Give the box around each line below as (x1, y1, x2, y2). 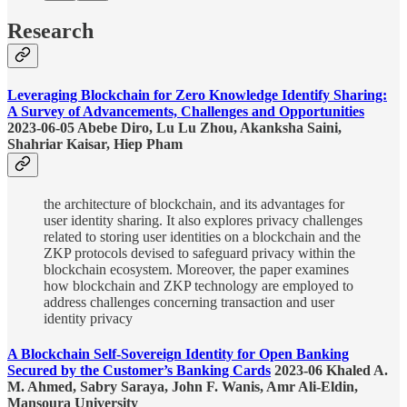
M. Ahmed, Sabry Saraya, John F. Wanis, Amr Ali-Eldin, (7, 379, 358, 395)
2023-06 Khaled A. (271, 362, 388, 379)
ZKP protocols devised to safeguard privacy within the (44, 245, 355, 262)
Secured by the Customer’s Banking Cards (7, 362, 271, 379)
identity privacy (44, 311, 133, 327)
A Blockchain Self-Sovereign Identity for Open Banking (7, 346, 349, 362)
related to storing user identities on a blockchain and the (44, 229, 361, 245)
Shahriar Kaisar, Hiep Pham (7, 135, 183, 152)
